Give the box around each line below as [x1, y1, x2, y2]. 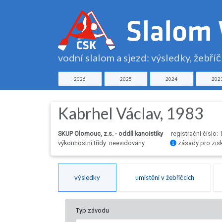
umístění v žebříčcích [135, 173, 194, 182]
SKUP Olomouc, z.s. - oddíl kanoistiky [58, 130, 163, 138]
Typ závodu [76, 207, 109, 215]
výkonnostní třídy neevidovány [58, 139, 146, 147]
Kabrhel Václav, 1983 [58, 104, 204, 123]
